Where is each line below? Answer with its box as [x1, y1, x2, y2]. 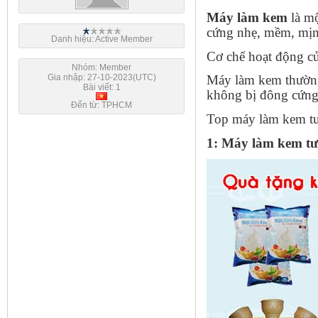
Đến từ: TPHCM [71, 100, 132, 110]
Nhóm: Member [72, 62, 131, 72]
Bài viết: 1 [82, 82, 121, 92]
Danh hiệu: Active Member [50, 34, 153, 44]
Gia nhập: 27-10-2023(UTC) [47, 72, 156, 82]
